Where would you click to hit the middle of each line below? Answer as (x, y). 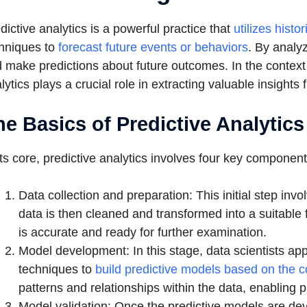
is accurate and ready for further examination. (142, 232)
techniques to (57, 269)
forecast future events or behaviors (153, 47)
